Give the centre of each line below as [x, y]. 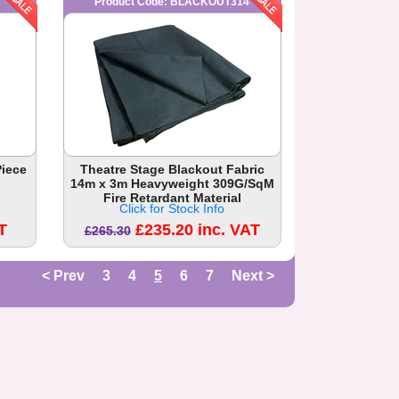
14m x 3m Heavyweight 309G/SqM [172, 184]
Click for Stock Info [172, 209]
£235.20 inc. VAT [197, 230]
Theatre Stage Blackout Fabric [172, 170]
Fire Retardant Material [172, 198]
